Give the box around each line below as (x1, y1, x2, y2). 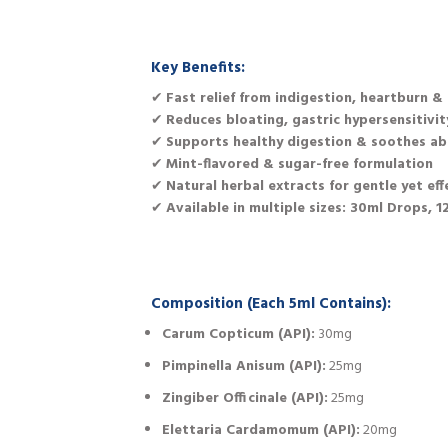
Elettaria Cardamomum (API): (162, 419, 361, 443)
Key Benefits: (151, 55, 245, 80)
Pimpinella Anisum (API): (162, 355, 327, 379)
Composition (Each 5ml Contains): (151, 291, 391, 316)
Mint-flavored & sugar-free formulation (166, 153, 433, 177)
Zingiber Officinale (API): (162, 387, 329, 411)
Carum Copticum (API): (162, 323, 316, 347)
